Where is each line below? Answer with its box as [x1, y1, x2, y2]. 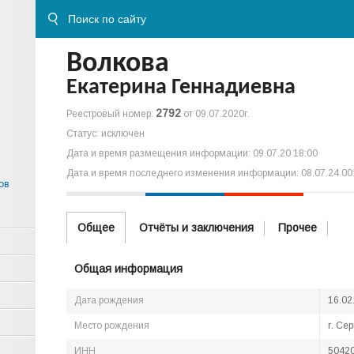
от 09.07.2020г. [181, 108, 250, 119]
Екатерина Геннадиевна [66, 77, 296, 99]
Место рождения [74, 320, 149, 331]
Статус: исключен [66, 128, 145, 139]
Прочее [278, 221, 317, 234]
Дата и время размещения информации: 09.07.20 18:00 [66, 148, 318, 159]
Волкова [66, 50, 169, 78]
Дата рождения [74, 295, 144, 306]
